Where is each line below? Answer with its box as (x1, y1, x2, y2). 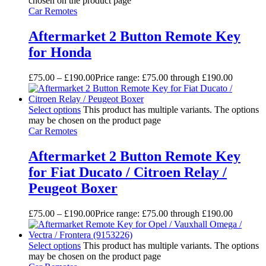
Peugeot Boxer (28, 180, 118, 196)
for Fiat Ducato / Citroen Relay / (28, 164, 227, 180)
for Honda (28, 44, 91, 60)
